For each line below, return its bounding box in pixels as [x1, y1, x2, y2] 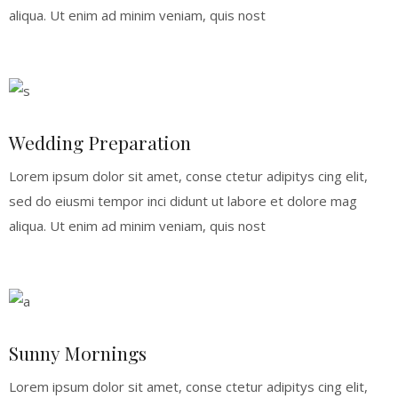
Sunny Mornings [8, 339, 147, 365]
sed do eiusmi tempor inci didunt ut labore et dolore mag [8, 191, 357, 210]
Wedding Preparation [8, 129, 191, 155]
